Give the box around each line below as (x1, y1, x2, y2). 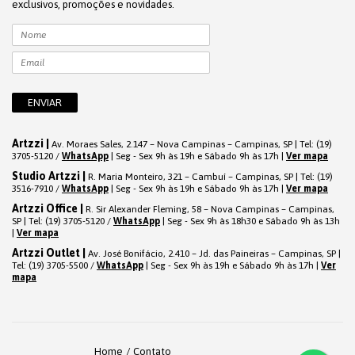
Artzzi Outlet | (12, 246, 86, 259)
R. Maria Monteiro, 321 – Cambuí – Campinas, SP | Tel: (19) (86, 170, 333, 182)
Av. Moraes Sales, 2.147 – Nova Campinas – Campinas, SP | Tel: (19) (49, 138, 332, 150)
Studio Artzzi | (12, 169, 86, 182)
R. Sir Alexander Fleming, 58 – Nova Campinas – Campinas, (83, 203, 334, 215)
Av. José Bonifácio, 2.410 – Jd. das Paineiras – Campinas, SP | (86, 247, 341, 259)
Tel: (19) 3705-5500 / (12, 259, 97, 271)
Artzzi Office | (12, 201, 83, 215)
